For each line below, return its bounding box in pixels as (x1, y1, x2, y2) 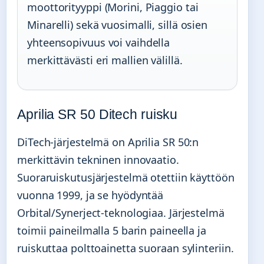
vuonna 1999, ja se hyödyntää (17, 187, 164, 202)
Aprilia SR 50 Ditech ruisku (17, 106, 178, 122)
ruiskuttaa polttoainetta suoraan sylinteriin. (17, 240, 234, 255)
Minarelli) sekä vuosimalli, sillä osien (27, 17, 208, 32)
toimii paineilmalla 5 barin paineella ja (17, 223, 206, 237)
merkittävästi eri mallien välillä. (27, 52, 183, 67)
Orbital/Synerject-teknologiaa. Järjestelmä (17, 205, 225, 220)
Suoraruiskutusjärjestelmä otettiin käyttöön (17, 170, 235, 184)
